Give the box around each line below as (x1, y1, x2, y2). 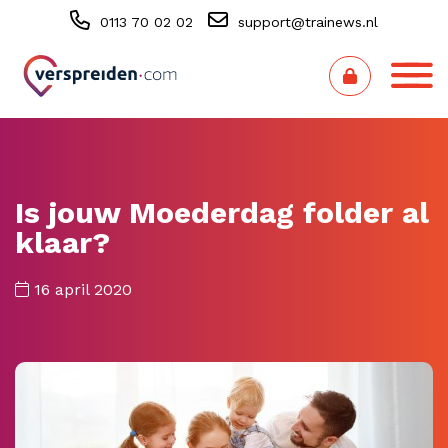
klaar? (15, 225, 110, 260)
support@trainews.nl (233, 14, 378, 30)
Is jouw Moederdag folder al (15, 195, 429, 230)
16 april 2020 (29, 280, 132, 299)
